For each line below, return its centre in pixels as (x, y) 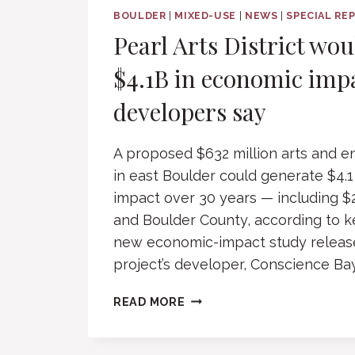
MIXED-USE (205, 15)
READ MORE (149, 301)
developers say (190, 111)
